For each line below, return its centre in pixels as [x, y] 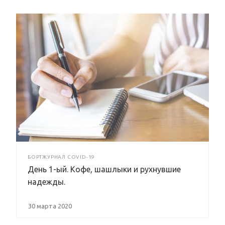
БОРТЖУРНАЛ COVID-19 [62, 157]
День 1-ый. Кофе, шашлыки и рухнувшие [104, 170]
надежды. [46, 182]
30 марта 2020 [50, 206]
